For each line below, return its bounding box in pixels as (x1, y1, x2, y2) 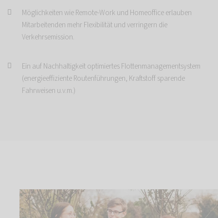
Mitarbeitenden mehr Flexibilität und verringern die (22, 20, 167, 31)
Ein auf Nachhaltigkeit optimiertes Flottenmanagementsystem (22, 61, 200, 72)
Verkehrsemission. (22, 32, 74, 43)
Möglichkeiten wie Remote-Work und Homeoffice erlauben (22, 8, 192, 18)
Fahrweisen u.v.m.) (22, 86, 75, 96)
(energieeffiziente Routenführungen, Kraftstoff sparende (22, 73, 185, 84)
